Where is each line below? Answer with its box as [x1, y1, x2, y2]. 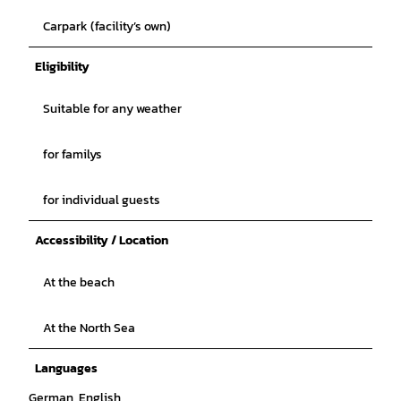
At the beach [43, 272, 115, 292]
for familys [43, 144, 102, 164]
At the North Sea [43, 318, 135, 337]
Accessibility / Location [35, 230, 168, 250]
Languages [35, 358, 98, 378]
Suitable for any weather [43, 98, 182, 118]
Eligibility [35, 56, 90, 76]
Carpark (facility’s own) [43, 16, 171, 36]
